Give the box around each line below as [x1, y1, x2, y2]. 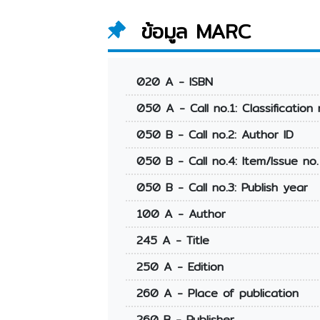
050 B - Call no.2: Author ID [136, 126, 294, 144]
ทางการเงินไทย [157, 4, 246, 27]
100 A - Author [136, 205, 226, 224]
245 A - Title [136, 231, 209, 250]
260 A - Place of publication [136, 284, 299, 303]
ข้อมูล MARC [141, 16, 251, 48]
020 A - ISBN [136, 73, 213, 91]
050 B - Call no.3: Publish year [136, 179, 308, 197]
